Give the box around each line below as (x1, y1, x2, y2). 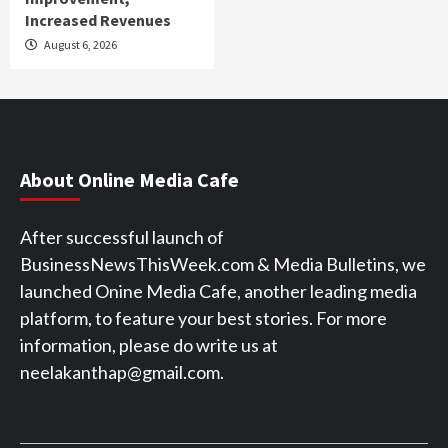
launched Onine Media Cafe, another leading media (20, 280, 417, 303)
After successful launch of (20, 226, 224, 249)
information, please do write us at (20, 334, 278, 357)
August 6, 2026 (42, 37, 117, 53)
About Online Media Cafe (20, 167, 239, 193)
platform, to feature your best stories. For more (20, 307, 387, 330)
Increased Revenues (25, 10, 171, 31)
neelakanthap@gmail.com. (20, 361, 224, 384)
